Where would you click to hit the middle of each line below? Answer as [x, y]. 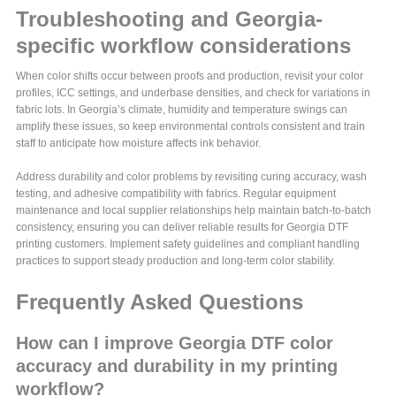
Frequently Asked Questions [160, 301]
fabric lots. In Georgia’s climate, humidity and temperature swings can [182, 109]
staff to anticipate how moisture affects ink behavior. [139, 143]
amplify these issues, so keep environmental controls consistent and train [191, 126]
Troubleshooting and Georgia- [170, 19]
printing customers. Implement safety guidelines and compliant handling [188, 244]
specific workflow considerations [184, 45]
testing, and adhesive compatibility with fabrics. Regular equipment [176, 193]
